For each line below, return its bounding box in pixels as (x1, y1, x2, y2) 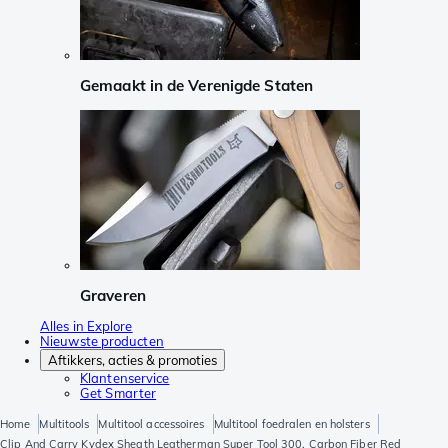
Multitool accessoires (98, 417, 205, 432)
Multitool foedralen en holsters (213, 417, 370, 432)
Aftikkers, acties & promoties (48, 352, 217, 369)
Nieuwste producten (40, 333, 164, 350)
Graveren (80, 285, 146, 305)
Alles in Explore (40, 318, 133, 335)
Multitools (39, 417, 90, 432)
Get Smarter (80, 385, 157, 402)
